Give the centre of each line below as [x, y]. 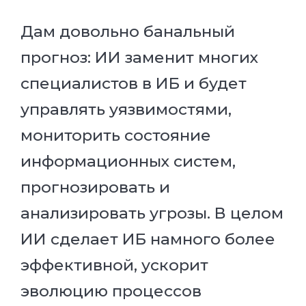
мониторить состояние [116, 136]
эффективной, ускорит [114, 265]
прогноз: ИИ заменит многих [139, 58]
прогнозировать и [95, 187]
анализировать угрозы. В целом [152, 213]
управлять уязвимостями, [126, 110]
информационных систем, [128, 162]
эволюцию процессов [111, 291]
